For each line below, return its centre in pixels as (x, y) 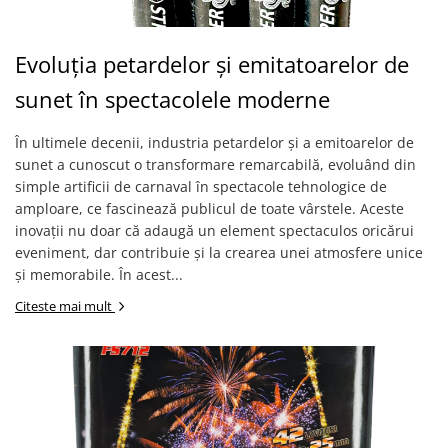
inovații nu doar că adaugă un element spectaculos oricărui (214, 230)
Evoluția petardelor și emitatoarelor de (212, 64)
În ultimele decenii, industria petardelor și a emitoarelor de (214, 142)
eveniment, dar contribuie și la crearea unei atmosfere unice (219, 252)
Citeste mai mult (65, 306)
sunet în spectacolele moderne (172, 99)
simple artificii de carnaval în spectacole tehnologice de (201, 186)
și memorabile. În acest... (99, 274)
